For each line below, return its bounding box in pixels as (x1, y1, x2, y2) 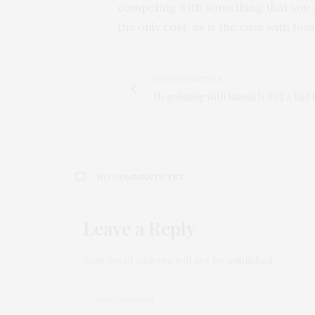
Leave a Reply (83, 215, 195, 240)
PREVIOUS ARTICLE (153, 74, 223, 84)
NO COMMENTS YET (97, 171, 185, 182)
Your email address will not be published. (83, 253, 275, 266)
